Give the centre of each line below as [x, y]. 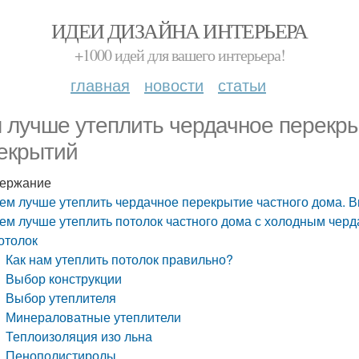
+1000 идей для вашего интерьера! [179, 55]
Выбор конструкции [64, 278]
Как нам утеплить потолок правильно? [120, 259]
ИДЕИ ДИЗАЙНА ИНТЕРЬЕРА [179, 30]
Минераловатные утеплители [94, 317]
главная [100, 85]
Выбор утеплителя [61, 298]
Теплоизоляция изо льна [79, 336]
